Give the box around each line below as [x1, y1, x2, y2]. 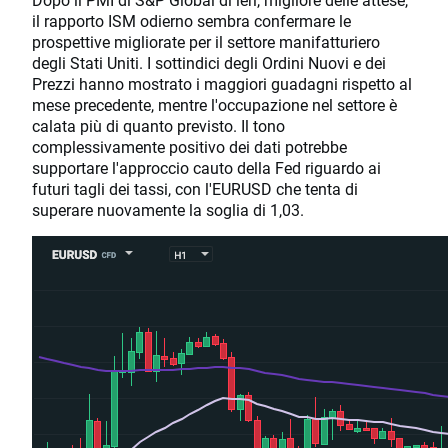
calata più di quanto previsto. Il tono [32, 115, 285, 137]
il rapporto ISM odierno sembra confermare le [32, 10, 351, 32]
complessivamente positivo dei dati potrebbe [32, 136, 347, 158]
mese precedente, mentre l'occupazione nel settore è [32, 94, 397, 116]
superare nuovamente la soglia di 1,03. [32, 199, 304, 221]
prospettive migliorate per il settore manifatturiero [32, 31, 380, 53]
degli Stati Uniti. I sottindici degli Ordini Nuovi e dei [32, 52, 386, 74]
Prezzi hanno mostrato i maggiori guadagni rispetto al [32, 73, 412, 95]
